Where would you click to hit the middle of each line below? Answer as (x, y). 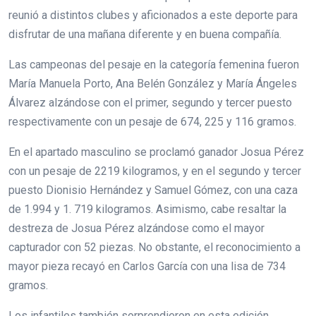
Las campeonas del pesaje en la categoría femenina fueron (154, 65)
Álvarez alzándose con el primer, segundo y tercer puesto (150, 103)
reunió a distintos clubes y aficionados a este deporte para (153, 16)
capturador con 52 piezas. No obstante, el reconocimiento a (154, 248)
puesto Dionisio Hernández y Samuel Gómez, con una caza (153, 190)
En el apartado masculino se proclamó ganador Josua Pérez (156, 152)
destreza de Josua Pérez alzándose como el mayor (136, 229)
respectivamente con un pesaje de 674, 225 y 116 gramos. (152, 122)
